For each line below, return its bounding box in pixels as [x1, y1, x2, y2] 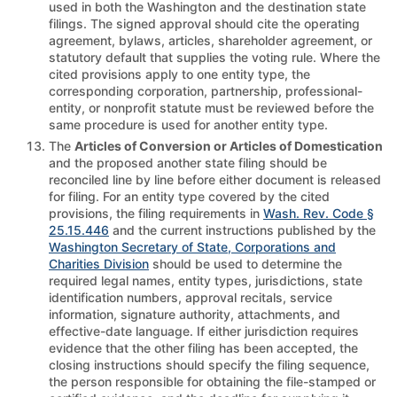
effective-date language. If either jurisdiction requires [49, 323, 359, 339]
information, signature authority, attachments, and [49, 306, 340, 322]
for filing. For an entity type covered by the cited [49, 188, 330, 204]
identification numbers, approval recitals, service [49, 289, 332, 305]
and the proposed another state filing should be [49, 154, 327, 170]
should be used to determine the [149, 255, 342, 271]
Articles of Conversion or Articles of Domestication [74, 137, 383, 153]
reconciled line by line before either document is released [49, 171, 381, 187]
